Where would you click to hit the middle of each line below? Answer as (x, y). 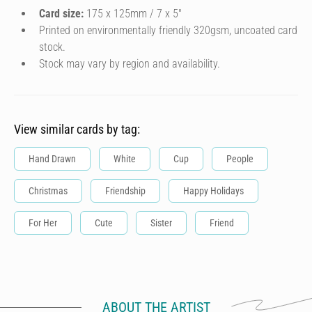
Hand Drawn (52, 159)
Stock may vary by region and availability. (130, 64)
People (240, 159)
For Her (43, 223)
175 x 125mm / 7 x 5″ (133, 14)
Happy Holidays (213, 191)
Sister (161, 223)
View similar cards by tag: (77, 129)
